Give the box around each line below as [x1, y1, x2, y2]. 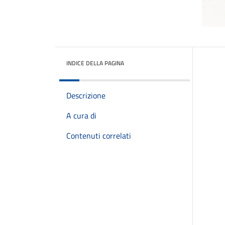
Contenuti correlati [66, 130, 131, 142]
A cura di [66, 109, 96, 122]
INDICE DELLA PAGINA [66, 58, 124, 68]
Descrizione [66, 89, 105, 101]
